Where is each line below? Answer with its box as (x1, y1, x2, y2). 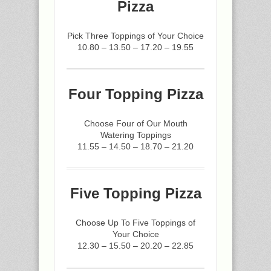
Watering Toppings (100, 130, 171, 140)
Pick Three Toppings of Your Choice (67, 31, 204, 41)
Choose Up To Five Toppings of (76, 218, 195, 227)
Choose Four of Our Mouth (83, 119, 188, 128)
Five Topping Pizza (70, 185, 201, 201)
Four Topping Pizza (68, 86, 203, 102)
